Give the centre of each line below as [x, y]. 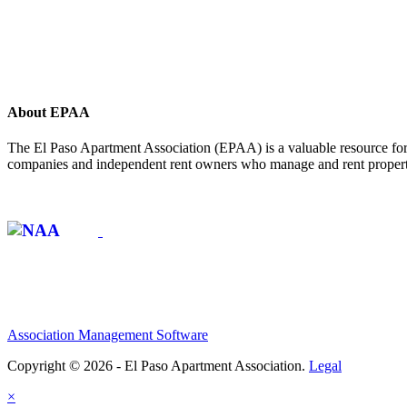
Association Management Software [108, 334]
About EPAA [50, 112]
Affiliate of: [45, 195]
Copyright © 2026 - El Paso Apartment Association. [158, 365]
